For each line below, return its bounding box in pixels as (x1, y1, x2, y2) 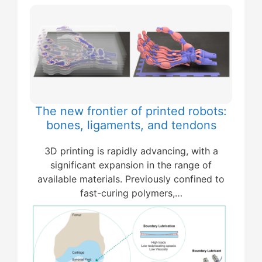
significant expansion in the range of (50, 159, 212, 171)
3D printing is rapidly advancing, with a (44, 145, 218, 157)
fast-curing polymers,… (80, 187, 182, 199)
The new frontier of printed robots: (35, 104, 227, 119)
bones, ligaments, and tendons (46, 118, 216, 133)
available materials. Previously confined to (37, 173, 225, 185)
